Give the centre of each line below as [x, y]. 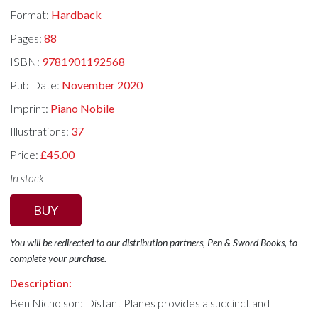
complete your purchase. [59, 258]
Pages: [27, 38]
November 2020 [103, 84]
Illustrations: [41, 131]
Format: [31, 15]
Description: [41, 283]
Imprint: [31, 108]
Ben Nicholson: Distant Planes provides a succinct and [140, 302]
